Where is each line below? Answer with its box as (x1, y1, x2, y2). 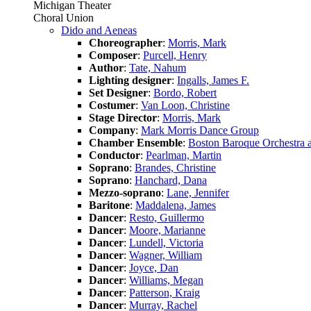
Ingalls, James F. (177, 74, 249, 86)
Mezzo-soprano (89, 186, 161, 199)
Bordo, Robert (153, 86, 217, 99)
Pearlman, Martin (146, 149, 221, 161)
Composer (89, 49, 137, 61)
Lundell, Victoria (129, 236, 203, 249)
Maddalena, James (135, 199, 216, 211)
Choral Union (33, 11, 94, 24)
